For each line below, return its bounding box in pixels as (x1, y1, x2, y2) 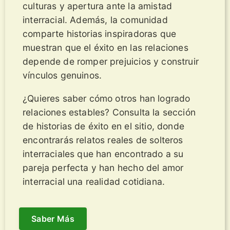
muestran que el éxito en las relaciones (23, 42, 188, 53)
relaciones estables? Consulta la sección (23, 106, 196, 118)
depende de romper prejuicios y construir (23, 56, 199, 67)
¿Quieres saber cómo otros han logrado (23, 92, 190, 104)
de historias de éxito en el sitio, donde (23, 120, 184, 131)
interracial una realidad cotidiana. (23, 176, 165, 187)
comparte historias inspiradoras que (23, 28, 177, 40)
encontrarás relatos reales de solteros (23, 134, 183, 145)
